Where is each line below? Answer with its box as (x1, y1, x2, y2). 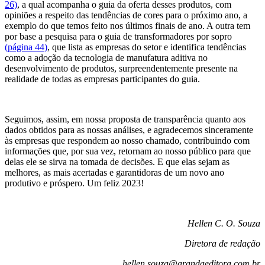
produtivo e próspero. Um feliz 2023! (5, 178, 144, 189)
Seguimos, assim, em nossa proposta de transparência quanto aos (5, 114, 245, 125)
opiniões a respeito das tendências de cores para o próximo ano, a (5, 10, 247, 21)
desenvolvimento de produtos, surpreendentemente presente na (5, 63, 238, 74)
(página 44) (5, 42, 47, 53)
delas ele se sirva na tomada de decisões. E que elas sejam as (5, 157, 230, 167)
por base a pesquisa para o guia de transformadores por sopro (5, 31, 232, 42)
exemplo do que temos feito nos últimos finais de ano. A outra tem (5, 21, 250, 31)
